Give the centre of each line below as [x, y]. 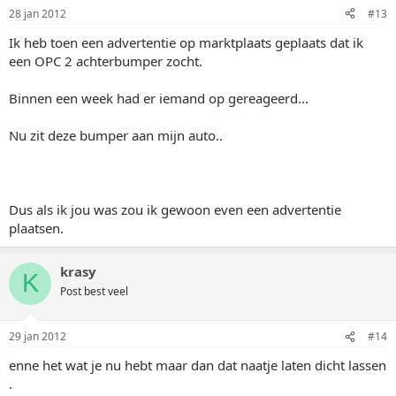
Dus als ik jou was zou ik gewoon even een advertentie [175, 209]
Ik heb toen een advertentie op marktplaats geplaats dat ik [186, 42]
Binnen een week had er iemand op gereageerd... [159, 98]
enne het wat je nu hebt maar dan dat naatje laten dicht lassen [198, 365]
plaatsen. [36, 228]
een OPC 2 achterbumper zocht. [106, 61]
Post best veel [94, 291]
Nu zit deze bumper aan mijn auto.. [116, 135]
